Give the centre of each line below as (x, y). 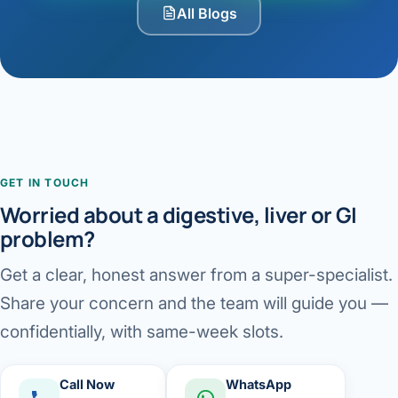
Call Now (87, 385)
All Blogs (207, 13)
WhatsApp (259, 385)
